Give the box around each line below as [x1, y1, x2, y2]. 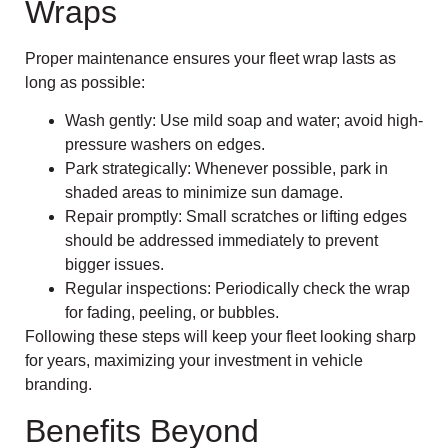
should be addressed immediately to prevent [65, 232, 378, 250]
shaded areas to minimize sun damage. [65, 184, 343, 202]
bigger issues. [65, 256, 164, 274]
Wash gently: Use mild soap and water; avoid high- [65, 112, 423, 130]
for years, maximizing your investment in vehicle [25, 352, 363, 370]
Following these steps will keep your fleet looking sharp [25, 328, 416, 346]
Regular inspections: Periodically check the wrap [65, 280, 410, 298]
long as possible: [25, 73, 145, 91]
